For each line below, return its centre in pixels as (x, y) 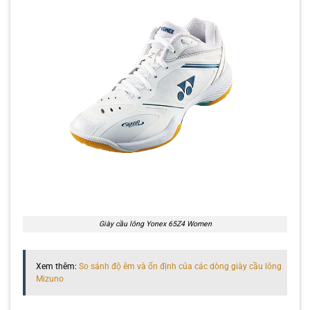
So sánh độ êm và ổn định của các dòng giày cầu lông (180, 267)
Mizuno (49, 279)
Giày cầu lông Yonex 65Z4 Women (155, 224)
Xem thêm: (57, 267)
